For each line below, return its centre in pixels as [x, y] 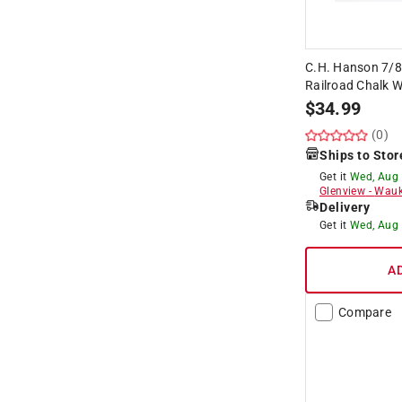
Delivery [345, 207]
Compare [365, 312]
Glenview [343, 191]
